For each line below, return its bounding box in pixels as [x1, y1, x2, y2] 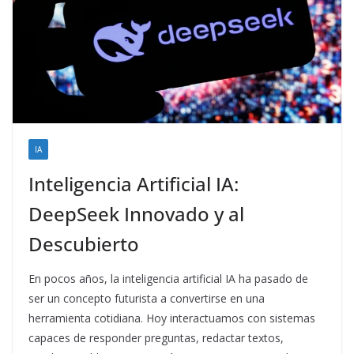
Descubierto [28, 230, 139, 257]
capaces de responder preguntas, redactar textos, [28, 330, 284, 345]
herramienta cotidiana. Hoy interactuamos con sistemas [28, 310, 315, 326]
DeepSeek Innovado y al [28, 200, 244, 227]
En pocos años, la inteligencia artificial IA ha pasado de [28, 270, 308, 286]
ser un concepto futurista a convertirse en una [28, 290, 265, 306]
